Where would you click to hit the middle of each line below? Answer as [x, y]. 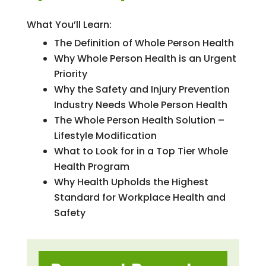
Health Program [91, 166]
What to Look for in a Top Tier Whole [141, 151]
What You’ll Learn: [69, 24]
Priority [70, 74]
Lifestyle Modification [105, 135]
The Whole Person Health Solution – [139, 120]
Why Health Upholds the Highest [131, 182]
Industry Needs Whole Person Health [140, 104]
